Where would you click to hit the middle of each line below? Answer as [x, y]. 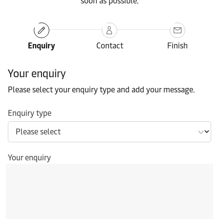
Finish [177, 46]
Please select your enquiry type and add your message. [101, 90]
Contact [109, 46]
